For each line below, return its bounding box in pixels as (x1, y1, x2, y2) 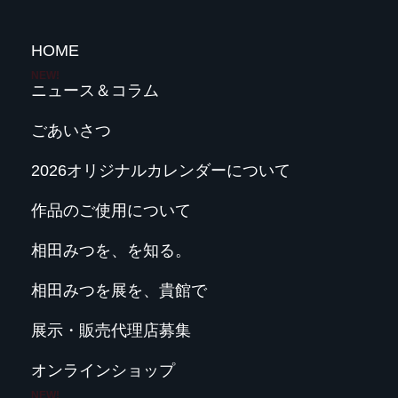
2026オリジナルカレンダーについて (31, 161, 291, 179)
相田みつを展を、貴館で (31, 281, 207, 299)
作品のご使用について (31, 201, 191, 219)
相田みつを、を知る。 (31, 241, 191, 259)
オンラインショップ (31, 361, 175, 379)
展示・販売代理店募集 (31, 321, 191, 339)
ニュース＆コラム (31, 81, 159, 99)
